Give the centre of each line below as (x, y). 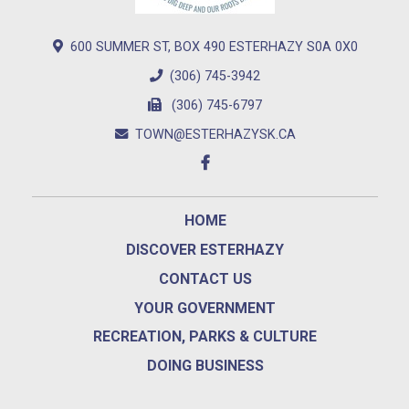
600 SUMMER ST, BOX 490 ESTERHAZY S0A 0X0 (214, 47)
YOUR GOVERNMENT (205, 308)
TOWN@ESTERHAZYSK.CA (215, 135)
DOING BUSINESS (205, 366)
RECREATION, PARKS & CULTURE (205, 337)
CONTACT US (205, 278)
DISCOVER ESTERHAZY (205, 249)
